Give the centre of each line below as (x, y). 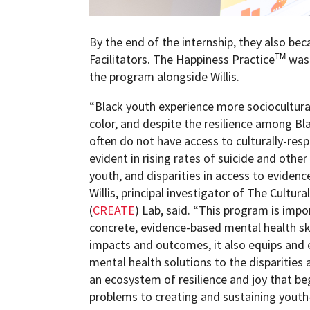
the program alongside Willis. (165, 77)
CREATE (114, 210)
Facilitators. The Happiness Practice (182, 60)
